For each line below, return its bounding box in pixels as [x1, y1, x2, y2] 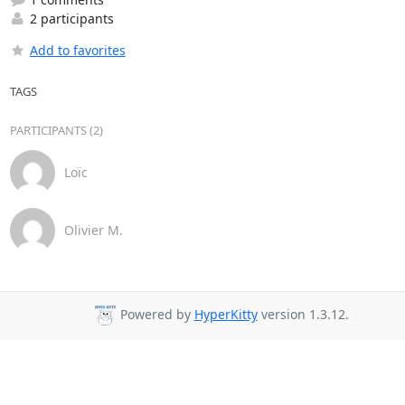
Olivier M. [63, 221, 123, 239]
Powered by [116, 306, 194, 324]
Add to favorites [29, 41, 126, 59]
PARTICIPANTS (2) [9, 121, 103, 138]
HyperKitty [193, 306, 258, 324]
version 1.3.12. [257, 306, 349, 324]
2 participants [25, 9, 114, 27]
